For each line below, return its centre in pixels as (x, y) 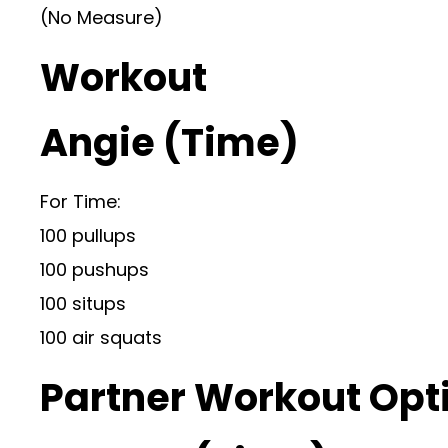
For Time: (80, 201)
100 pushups (94, 269)
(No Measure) (101, 17)
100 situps (83, 303)
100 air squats (101, 337)
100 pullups (88, 235)
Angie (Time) (169, 142)
